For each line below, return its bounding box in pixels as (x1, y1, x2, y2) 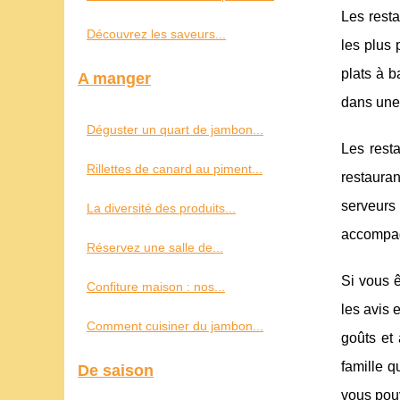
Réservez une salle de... (87, 240, 223, 254)
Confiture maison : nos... (87, 279, 225, 294)
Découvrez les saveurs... (87, 27, 226, 41)
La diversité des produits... (87, 201, 236, 215)
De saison (78, 362, 154, 379)
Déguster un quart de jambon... (87, 122, 263, 137)
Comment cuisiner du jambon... (87, 319, 263, 333)
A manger (78, 70, 151, 87)
